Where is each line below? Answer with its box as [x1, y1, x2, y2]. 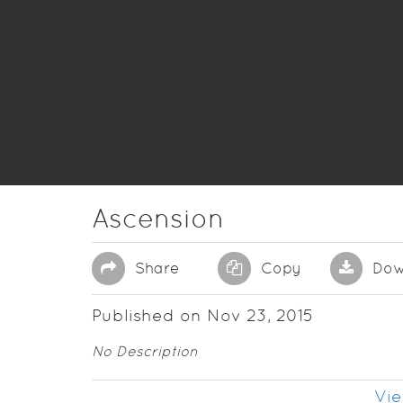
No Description [92, 343, 198, 360]
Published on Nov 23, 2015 [92, 306, 314, 325]
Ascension [92, 202, 224, 234]
